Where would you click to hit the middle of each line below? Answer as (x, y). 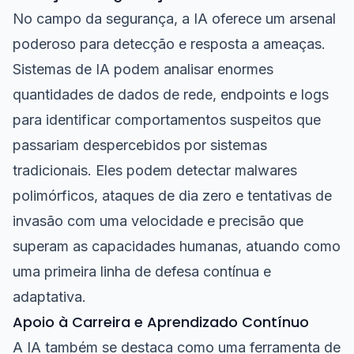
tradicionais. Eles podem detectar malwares (155, 170)
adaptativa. (49, 297)
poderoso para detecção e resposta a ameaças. (169, 44)
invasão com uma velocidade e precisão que (158, 221)
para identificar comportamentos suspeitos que (167, 120)
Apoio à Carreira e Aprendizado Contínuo (161, 322)
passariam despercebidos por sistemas (140, 145)
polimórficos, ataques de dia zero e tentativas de (172, 196)
